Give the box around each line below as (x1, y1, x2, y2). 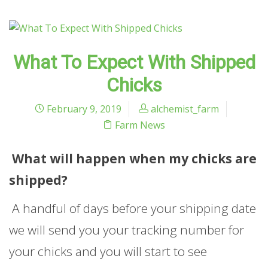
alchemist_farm (150, 102, 219, 115)
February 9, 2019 (44, 102, 121, 115)
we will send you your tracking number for (9, 221, 244, 239)
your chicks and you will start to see (9, 243, 207, 260)
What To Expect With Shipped (13, 50, 255, 74)
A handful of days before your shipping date (9, 200, 256, 217)
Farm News (115, 118, 165, 132)
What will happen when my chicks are (12, 150, 257, 167)
